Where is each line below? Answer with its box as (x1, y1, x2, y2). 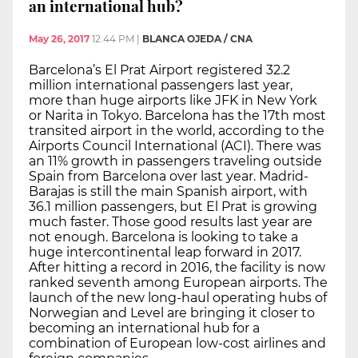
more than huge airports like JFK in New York (29, 93, 317, 109)
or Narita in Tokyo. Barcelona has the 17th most (29, 108, 326, 124)
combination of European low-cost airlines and (29, 336, 326, 352)
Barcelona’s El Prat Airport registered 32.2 (29, 62, 290, 78)
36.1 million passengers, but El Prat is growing (29, 199, 317, 215)
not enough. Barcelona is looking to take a (29, 229, 298, 245)
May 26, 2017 (29, 33, 89, 46)
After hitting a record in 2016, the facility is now (29, 260, 325, 276)
